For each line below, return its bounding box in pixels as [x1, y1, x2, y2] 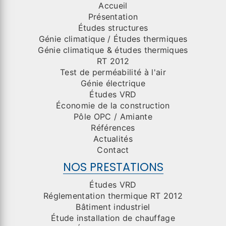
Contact [97, 145, 129, 155]
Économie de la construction [56, 100, 170, 111]
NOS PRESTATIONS [63, 159, 163, 176]
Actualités [93, 134, 133, 144]
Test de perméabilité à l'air [60, 67, 166, 78]
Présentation [88, 12, 138, 22]
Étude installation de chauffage [51, 213, 175, 223]
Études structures [78, 23, 148, 33]
